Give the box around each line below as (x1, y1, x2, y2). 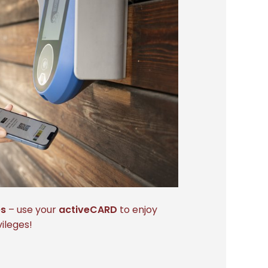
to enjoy (120, 203, 158, 217)
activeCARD (59, 203, 120, 217)
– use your (6, 203, 59, 217)
